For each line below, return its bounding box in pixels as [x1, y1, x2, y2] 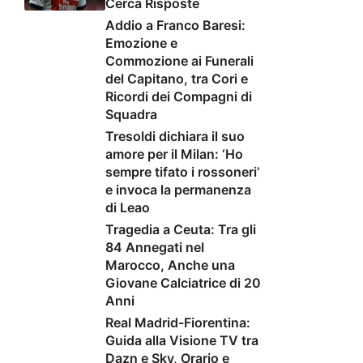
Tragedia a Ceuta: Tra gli [105, 221, 256, 238]
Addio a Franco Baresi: [105, 17, 246, 34]
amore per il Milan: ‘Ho [105, 146, 243, 163]
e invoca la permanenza [105, 181, 251, 199]
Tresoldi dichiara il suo [105, 128, 245, 145]
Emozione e [105, 35, 177, 52]
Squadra [105, 106, 157, 123]
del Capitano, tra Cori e [105, 70, 248, 88]
